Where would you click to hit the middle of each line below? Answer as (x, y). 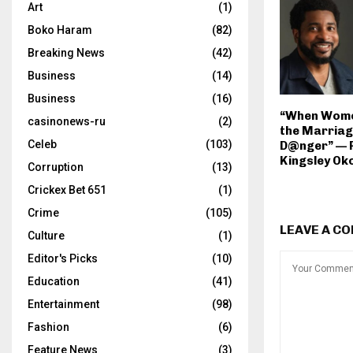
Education (54, 281)
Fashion (48, 327)
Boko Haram (60, 30)
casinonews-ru (67, 121)
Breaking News (66, 53)
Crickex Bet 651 (67, 190)
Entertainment (63, 304)
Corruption (56, 167)
